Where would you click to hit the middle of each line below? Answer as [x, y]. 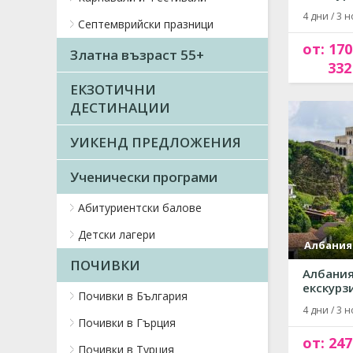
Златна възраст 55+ [137, 55]
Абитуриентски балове [140, 208]
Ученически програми [144, 177]
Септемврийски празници [146, 24]
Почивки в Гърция [127, 323]
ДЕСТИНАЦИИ [120, 108]
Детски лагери [117, 234]
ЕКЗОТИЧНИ [113, 89]
